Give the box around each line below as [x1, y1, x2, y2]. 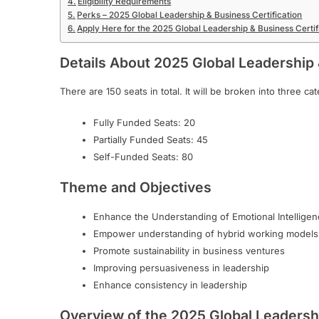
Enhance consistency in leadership [93, 278, 247, 291]
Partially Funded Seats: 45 [93, 133, 208, 145]
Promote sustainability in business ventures [93, 244, 285, 256]
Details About [60, 54, 154, 72]
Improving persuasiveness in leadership [93, 261, 269, 273]
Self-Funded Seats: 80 [93, 150, 193, 162]
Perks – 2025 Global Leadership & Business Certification [77, 10, 303, 20]
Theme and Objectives [60, 179, 211, 197]
